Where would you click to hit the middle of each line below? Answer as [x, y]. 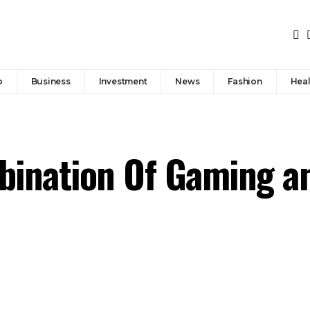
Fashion [245, 81]
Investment [123, 81]
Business [51, 81]
